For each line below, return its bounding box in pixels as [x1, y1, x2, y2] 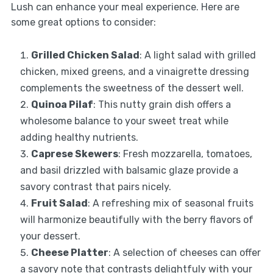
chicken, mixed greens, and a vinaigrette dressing [19, 65, 249, 77]
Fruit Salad [30, 197, 88, 209]
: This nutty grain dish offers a [93, 98, 231, 110]
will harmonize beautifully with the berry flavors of [19, 213, 253, 225]
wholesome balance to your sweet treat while [19, 115, 229, 127]
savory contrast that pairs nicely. [19, 180, 171, 193]
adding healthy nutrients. [19, 131, 138, 143]
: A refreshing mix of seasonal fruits [87, 197, 253, 209]
